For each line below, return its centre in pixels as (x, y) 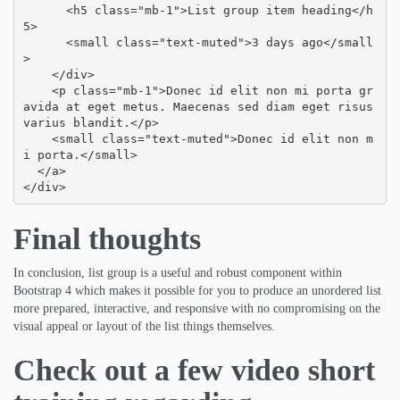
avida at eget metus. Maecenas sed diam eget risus (198, 106)
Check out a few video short (194, 371)
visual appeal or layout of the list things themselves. (144, 327)
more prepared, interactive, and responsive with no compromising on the (197, 309)
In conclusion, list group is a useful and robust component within (178, 273)
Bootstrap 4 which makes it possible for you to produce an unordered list (197, 291)
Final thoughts (107, 239)
